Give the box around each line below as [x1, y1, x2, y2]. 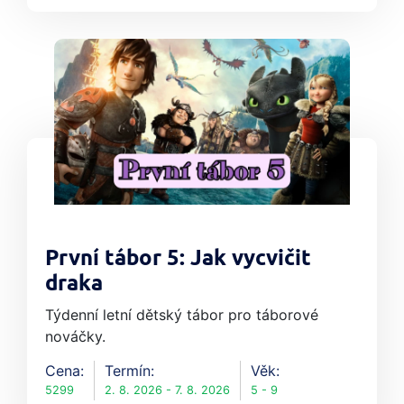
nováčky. [45, 327, 106, 346]
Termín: [105, 362, 154, 381]
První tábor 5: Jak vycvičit [45, 244, 311, 274]
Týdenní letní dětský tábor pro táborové [45, 306, 318, 325]
